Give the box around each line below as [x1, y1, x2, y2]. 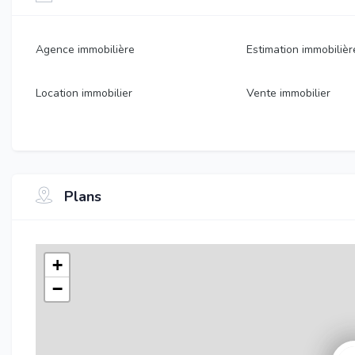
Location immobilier [36, 85, 132, 101]
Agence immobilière [36, 41, 135, 57]
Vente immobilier [246, 85, 330, 101]
